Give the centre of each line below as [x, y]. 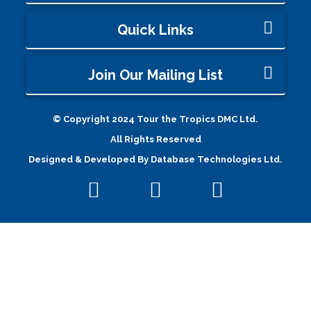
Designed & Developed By [90, 159]
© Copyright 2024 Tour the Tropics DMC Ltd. [155, 119]
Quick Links [155, 30]
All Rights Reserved [155, 139]
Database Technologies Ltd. [217, 159]
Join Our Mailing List [155, 75]
